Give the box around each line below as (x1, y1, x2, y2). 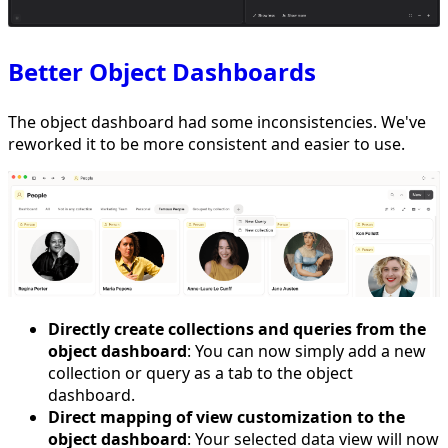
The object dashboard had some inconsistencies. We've (8, 110, 426, 133)
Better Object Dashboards (8, 55, 316, 89)
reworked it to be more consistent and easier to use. (8, 132, 405, 155)
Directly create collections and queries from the (48, 317, 426, 340)
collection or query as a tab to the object (48, 361, 353, 384)
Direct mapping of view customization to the (48, 405, 405, 428)
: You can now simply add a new (187, 339, 426, 362)
